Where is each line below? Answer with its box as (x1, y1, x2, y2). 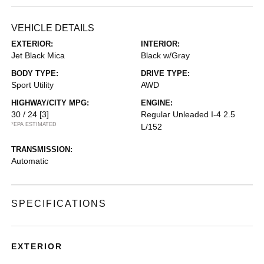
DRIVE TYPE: (141, 68, 190, 78)
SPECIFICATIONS (11, 198, 107, 209)
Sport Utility (11, 80, 54, 90)
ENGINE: (141, 98, 173, 107)
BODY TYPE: (11, 68, 59, 78)
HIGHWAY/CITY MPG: (11, 98, 90, 107)
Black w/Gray (141, 50, 190, 60)
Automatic (11, 156, 49, 166)
